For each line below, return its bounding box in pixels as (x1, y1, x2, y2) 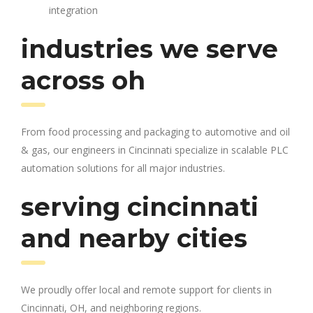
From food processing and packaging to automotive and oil (21, 124, 290, 138)
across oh (21, 64, 145, 96)
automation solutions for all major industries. (21, 161, 225, 175)
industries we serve (21, 33, 278, 64)
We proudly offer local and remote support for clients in (21, 282, 272, 296)
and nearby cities (21, 222, 247, 254)
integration (49, 3, 98, 17)
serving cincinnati (21, 191, 259, 222)
